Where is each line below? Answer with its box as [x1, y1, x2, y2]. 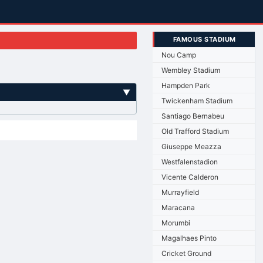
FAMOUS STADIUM [173, 35, 236, 43]
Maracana [161, 203, 195, 212]
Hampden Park [161, 80, 210, 90]
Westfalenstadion [161, 157, 218, 166]
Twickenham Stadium [161, 96, 232, 105]
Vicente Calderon [161, 172, 218, 181]
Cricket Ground [161, 248, 211, 258]
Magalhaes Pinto [161, 233, 217, 242]
